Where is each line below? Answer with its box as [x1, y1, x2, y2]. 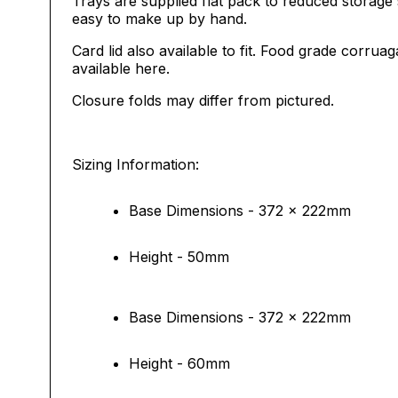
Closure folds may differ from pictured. [72, 92, 334, 109]
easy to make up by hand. [72, 10, 247, 28]
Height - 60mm [129, 354, 230, 372]
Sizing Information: [72, 155, 199, 173]
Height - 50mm [129, 248, 229, 266]
